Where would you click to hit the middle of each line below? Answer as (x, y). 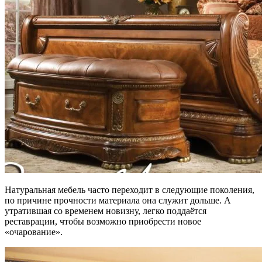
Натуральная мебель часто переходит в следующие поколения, (130, 190)
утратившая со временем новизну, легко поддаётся (106, 211)
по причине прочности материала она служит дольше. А (118, 200)
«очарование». (34, 232)
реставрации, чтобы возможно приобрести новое (103, 221)
